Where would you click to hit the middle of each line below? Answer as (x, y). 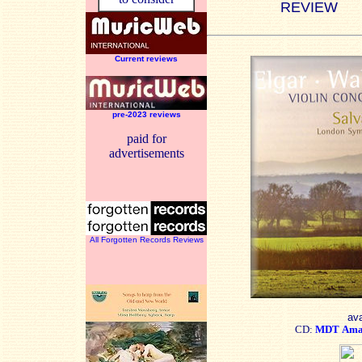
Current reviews (146, 59)
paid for (146, 139)
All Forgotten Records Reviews (146, 240)
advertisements (146, 153)
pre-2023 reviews (146, 114)
